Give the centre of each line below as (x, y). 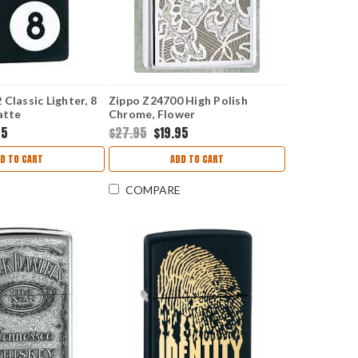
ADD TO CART (197, 159)
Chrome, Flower (152, 113)
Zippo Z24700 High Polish (178, 100)
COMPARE (153, 190)
